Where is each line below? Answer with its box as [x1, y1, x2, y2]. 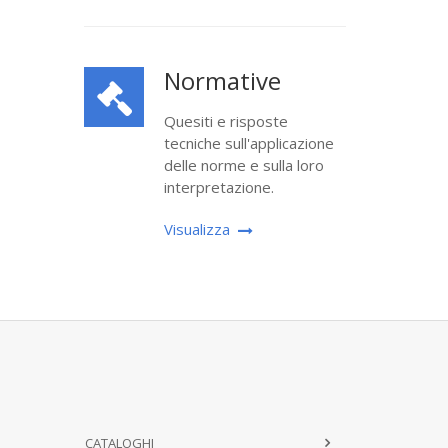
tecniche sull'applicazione [163, 133, 334, 153]
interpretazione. [163, 177, 274, 197]
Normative [163, 64, 281, 97]
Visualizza [163, 219, 230, 239]
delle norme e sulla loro [163, 155, 324, 175]
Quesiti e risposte [163, 111, 288, 131]
